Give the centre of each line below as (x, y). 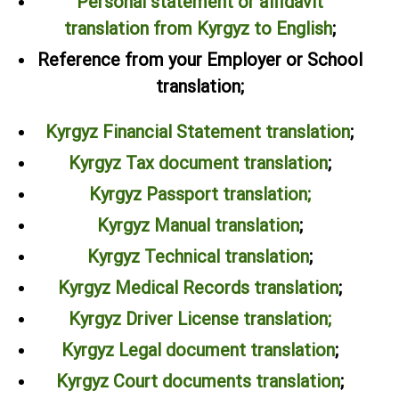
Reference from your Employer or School (199, 59)
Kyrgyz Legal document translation (198, 350)
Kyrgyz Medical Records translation (198, 287)
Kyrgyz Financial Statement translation (198, 131)
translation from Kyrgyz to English (198, 28)
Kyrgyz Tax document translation (198, 163)
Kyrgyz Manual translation (198, 225)
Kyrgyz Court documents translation (198, 381)
